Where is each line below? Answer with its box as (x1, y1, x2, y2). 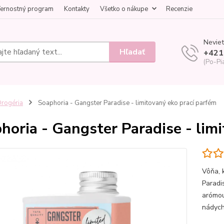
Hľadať (119, 46, 145, 57)
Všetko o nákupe (100, 4, 148, 13)
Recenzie (166, 4, 192, 13)
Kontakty (64, 4, 89, 13)
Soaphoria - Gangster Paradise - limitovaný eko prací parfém (36, 98, 216, 107)
